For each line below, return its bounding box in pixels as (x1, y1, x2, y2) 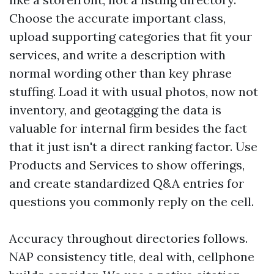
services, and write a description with (9, 47, 226, 62)
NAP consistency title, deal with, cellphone (9, 249, 254, 264)
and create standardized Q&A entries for (9, 176, 244, 191)
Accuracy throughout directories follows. (9, 231, 248, 246)
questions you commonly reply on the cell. (9, 194, 254, 209)
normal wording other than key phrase (9, 65, 232, 81)
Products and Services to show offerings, (9, 157, 245, 172)
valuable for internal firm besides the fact (9, 120, 247, 136)
